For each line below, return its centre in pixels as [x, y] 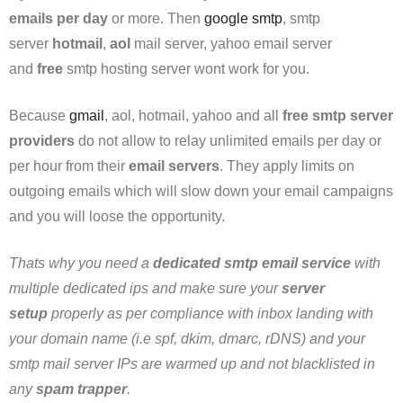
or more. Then [158, 18]
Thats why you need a [81, 263]
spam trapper [81, 389]
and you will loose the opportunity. [117, 216]
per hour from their [69, 166]
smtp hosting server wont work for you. [188, 69]
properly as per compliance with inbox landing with [210, 313]
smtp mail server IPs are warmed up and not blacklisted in [192, 364]
